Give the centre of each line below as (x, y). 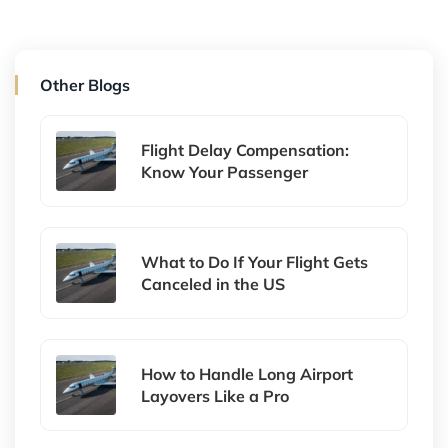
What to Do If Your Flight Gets (254, 262)
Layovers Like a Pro (215, 396)
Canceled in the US (213, 284)
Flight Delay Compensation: (245, 150)
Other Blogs (85, 85)
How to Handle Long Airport (247, 374)
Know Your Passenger (224, 172)
